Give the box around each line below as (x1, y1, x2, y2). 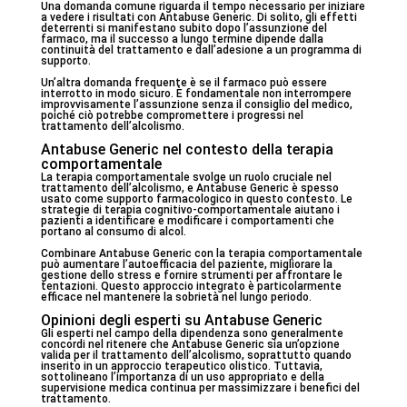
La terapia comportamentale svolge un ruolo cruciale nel (40, 171, 332, 184)
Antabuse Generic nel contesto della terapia (40, 141, 333, 158)
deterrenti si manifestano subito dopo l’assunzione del (40, 22, 327, 35)
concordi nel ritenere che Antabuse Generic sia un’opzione (40, 338, 340, 351)
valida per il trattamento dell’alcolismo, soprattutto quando (40, 349, 352, 362)
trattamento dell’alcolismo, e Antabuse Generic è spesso (40, 182, 339, 194)
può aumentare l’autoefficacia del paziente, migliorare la (40, 258, 333, 271)
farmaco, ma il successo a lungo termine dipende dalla (40, 33, 323, 45)
